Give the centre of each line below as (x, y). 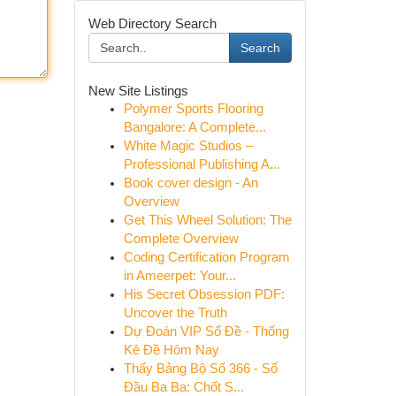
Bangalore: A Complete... (194, 127)
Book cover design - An (190, 183)
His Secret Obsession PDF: (204, 294)
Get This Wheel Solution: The (207, 220)
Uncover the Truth (175, 313)
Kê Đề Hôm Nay (171, 350)
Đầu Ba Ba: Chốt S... (183, 387)
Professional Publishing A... (202, 164)
